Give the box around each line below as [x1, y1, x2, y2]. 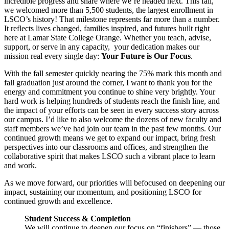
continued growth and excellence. [4, 197, 112, 206]
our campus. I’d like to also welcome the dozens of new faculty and [4, 115, 221, 124]
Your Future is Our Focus [101, 52, 191, 61]
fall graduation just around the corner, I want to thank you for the [4, 78, 212, 87]
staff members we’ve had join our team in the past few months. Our [4, 124, 221, 133]
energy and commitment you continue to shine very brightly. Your [4, 87, 215, 97]
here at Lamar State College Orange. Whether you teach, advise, [4, 33, 211, 42]
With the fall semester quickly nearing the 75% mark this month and [4, 69, 222, 78]
